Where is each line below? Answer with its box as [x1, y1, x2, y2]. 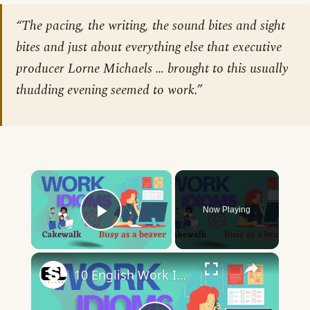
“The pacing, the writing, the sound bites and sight [16, 15, 285, 36]
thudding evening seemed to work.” [16, 80, 202, 100]
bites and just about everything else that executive [16, 37, 282, 57]
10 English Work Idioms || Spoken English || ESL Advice [176, 266, 186, 283]
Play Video [101, 218, 201, 241]
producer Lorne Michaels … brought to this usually [16, 58, 289, 79]
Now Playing [203, 204, 251, 215]
